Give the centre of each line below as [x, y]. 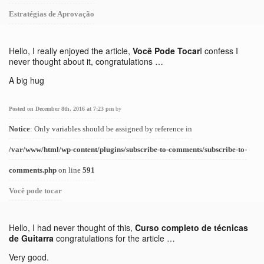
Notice [19, 129]
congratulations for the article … [114, 238]
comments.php [33, 170]
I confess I [219, 51]
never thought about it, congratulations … [86, 61]
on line [70, 170]
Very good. [29, 257]
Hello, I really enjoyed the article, [71, 51]
